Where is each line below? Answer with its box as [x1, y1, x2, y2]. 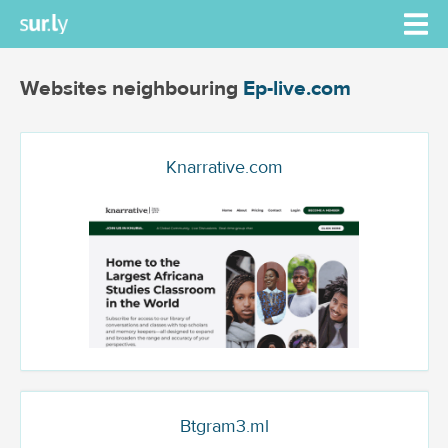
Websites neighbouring [19, 75, 243, 102]
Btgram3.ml [179, 415, 269, 439]
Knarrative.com [165, 156, 283, 179]
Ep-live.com [242, 75, 351, 102]
